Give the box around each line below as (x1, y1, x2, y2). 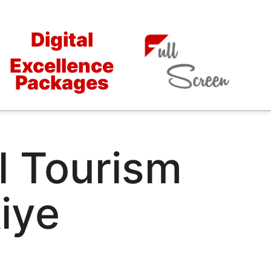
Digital (30, 27, 93, 51)
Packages (15, 70, 109, 94)
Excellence (10, 53, 114, 77)
